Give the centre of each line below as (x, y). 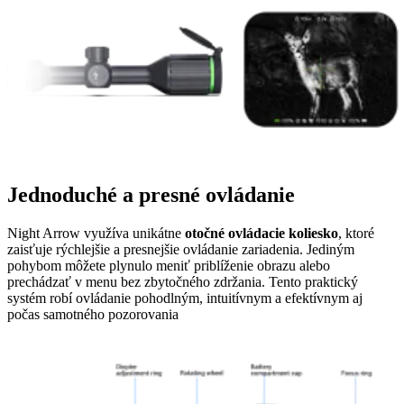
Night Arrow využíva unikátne (96, 234)
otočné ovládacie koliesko (262, 234)
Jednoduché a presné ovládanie (151, 195)
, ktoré (356, 234)
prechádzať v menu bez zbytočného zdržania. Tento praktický (183, 282)
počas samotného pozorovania (93, 315)
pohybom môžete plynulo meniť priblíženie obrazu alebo (169, 266)
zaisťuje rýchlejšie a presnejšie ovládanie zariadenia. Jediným (181, 250)
